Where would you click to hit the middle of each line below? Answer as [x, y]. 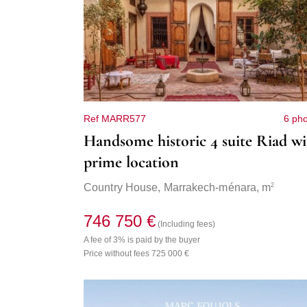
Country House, [124, 188]
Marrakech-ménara [210, 188]
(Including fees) [186, 224]
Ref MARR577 [115, 119]
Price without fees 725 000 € [136, 254]
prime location [131, 162]
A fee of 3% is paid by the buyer [142, 240]
